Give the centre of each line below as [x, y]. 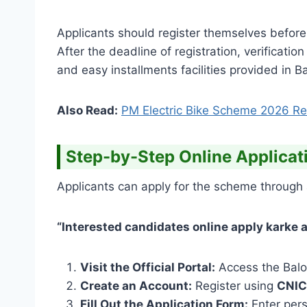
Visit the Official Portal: [148, 267]
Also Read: [87, 110]
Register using [234, 285]
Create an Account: [136, 285]
